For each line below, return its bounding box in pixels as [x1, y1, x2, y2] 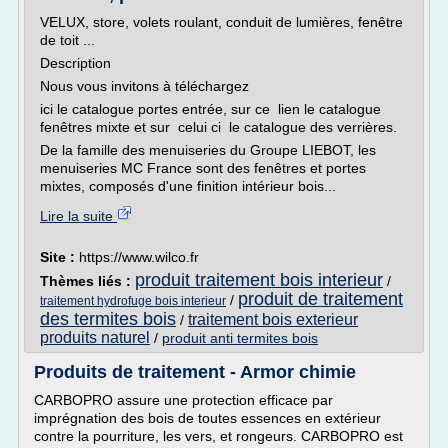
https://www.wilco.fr [79, 249, 199, 265]
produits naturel [40, 329, 150, 346]
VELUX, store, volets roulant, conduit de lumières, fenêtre [40, 14, 403, 30]
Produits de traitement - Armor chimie [34, 362, 356, 382]
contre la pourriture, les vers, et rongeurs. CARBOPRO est [34, 428, 403, 444]
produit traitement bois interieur [135, 270, 383, 290]
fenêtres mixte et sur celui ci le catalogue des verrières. [40, 119, 397, 135]
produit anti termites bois [162, 330, 318, 346]
